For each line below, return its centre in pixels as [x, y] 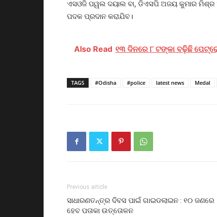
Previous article [87, 187]
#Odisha [106, 82]
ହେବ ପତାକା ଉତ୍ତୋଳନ [100, 210]
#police [136, 82]
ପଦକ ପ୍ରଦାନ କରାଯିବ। [100, 16]
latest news [170, 82]
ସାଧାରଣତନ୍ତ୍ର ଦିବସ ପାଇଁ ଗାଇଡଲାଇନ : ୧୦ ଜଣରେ [140, 200]
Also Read [93, 49]
